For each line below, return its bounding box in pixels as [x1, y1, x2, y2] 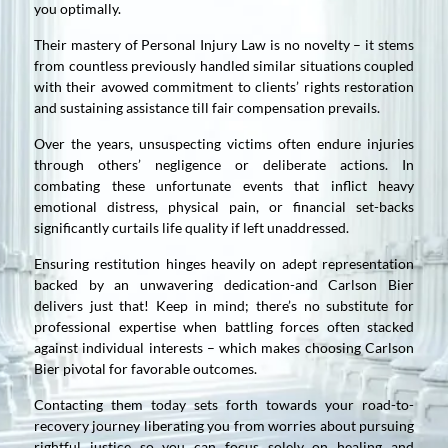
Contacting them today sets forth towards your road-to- [34, 395, 414, 413]
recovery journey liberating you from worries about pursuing [34, 416, 414, 434]
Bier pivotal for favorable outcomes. [34, 359, 257, 377]
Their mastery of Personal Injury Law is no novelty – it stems [34, 35, 414, 53]
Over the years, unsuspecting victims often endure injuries [34, 134, 414, 152]
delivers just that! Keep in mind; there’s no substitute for [34, 296, 414, 314]
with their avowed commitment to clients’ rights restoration [34, 77, 414, 95]
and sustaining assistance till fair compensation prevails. [34, 98, 380, 116]
